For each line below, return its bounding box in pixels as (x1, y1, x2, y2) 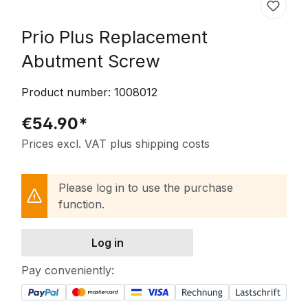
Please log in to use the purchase (58, 180, 233, 195)
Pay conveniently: (21, 263, 114, 277)
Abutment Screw (21, 49, 160, 71)
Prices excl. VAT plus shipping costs (21, 136, 210, 151)
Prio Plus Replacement (21, 25, 208, 47)
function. (58, 197, 104, 211)
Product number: (21, 85, 114, 99)
